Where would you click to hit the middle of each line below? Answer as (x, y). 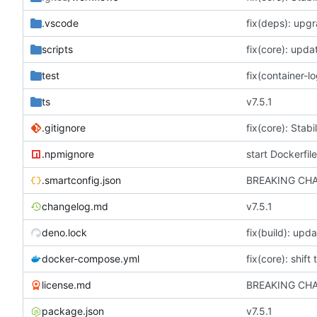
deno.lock (64, 232)
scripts (57, 49)
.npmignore (68, 154)
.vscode (60, 23)
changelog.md (75, 206)
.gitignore (64, 127)
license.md (67, 284)
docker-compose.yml (91, 258)
